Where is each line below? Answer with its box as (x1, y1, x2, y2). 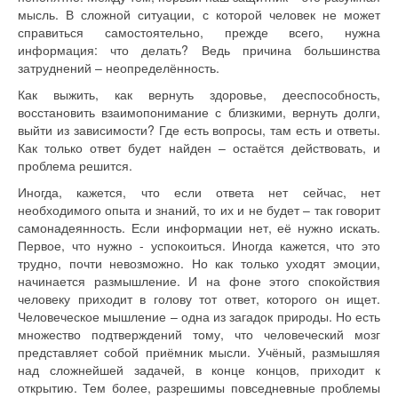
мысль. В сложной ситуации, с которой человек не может (18, 4, 380, 23)
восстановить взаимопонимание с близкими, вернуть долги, (18, 102, 380, 121)
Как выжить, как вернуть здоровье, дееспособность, (18, 84, 380, 103)
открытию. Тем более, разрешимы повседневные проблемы (18, 378, 380, 396)
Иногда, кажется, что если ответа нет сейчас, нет (18, 182, 380, 201)
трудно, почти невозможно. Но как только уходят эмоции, (18, 253, 380, 272)
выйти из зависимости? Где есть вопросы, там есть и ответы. (18, 120, 380, 139)
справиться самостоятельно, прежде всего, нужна (18, 22, 380, 41)
